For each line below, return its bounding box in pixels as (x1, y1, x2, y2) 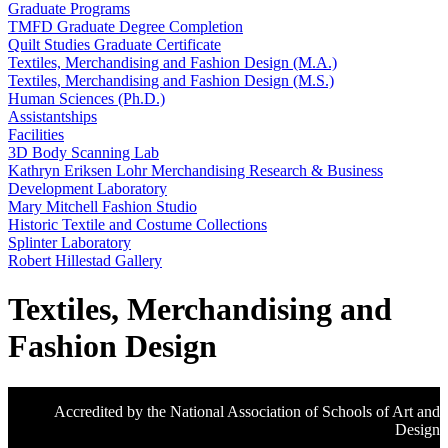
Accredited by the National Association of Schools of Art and (54, 402, 440, 420)
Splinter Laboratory (8, 234, 131, 251)
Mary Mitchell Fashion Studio (8, 198, 197, 215)
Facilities (8, 126, 64, 143)
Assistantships (8, 108, 97, 125)
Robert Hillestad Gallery (8, 252, 162, 269)
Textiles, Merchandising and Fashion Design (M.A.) (8, 54, 337, 71)
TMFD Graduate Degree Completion (8, 18, 243, 35)
